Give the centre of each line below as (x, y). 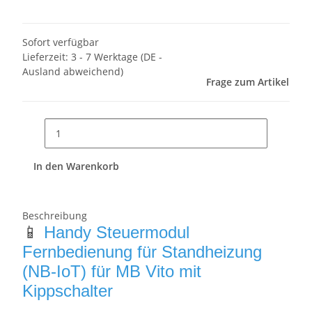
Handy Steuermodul (117, 233)
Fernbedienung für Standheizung (142, 252)
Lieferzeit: (47, 57)
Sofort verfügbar (61, 42)
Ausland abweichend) (73, 72)
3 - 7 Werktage (106, 57)
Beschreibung (55, 216)
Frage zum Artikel (248, 82)
